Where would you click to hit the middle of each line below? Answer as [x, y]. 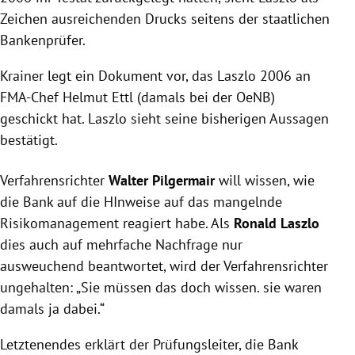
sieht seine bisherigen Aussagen [228, 119]
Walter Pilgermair [162, 181]
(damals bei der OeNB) [204, 97]
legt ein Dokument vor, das [130, 76]
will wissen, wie [265, 181]
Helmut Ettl [98, 97]
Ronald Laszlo [277, 223]
